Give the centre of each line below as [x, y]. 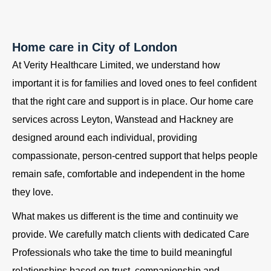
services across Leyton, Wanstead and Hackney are [123, 119]
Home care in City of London [95, 47]
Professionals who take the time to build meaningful [122, 252]
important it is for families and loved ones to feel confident [134, 83]
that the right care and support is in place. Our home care [133, 101]
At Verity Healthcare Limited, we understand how [116, 65]
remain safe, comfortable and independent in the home [129, 174]
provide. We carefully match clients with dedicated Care [131, 234]
